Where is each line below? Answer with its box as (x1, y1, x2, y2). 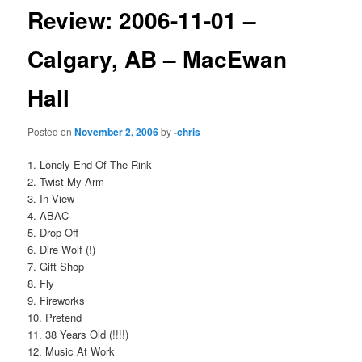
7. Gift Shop (27, 259, 85, 274)
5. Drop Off (27, 225, 79, 240)
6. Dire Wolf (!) (27, 242, 96, 257)
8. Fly (27, 276, 55, 291)
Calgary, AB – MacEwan (27, 42, 288, 76)
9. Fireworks (27, 293, 86, 308)
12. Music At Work (27, 343, 116, 359)
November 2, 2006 (74, 124, 159, 139)
